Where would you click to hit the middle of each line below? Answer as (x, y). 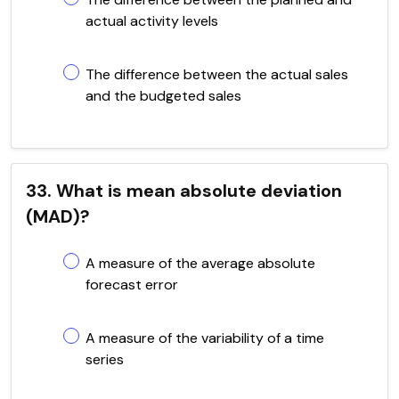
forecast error (132, 284)
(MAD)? (58, 216)
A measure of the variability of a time (205, 338)
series (105, 359)
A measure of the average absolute (200, 263)
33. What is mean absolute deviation (184, 190)
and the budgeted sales (163, 95)
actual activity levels (152, 20)
